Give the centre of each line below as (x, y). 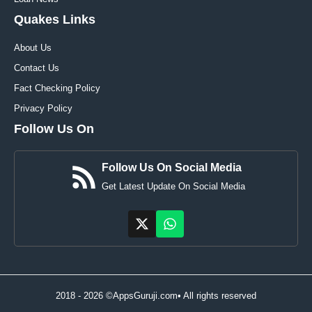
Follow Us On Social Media (172, 167)
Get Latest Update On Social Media (173, 186)
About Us (33, 47)
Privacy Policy (43, 108)
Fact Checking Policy (57, 88)
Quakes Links (55, 19)
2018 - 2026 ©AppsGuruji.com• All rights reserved (156, 296)
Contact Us (37, 68)
